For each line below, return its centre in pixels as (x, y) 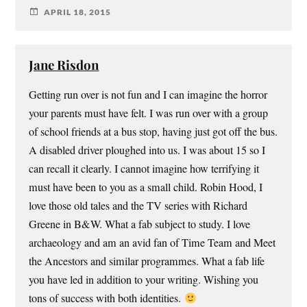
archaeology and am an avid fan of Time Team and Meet (152, 243)
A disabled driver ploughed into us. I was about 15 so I (147, 150)
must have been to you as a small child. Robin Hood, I (146, 187)
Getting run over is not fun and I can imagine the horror (148, 95)
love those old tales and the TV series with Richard (138, 206)
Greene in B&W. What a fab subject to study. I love (140, 224)
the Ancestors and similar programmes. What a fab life (147, 261)
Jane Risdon (64, 65)
